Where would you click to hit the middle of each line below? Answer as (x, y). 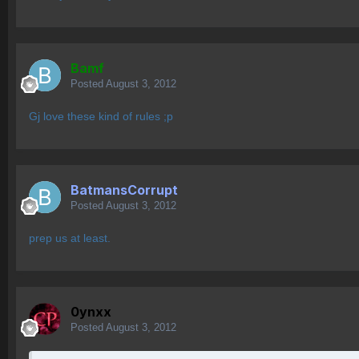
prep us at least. (70, 238)
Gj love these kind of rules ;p (101, 117)
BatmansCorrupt (124, 190)
